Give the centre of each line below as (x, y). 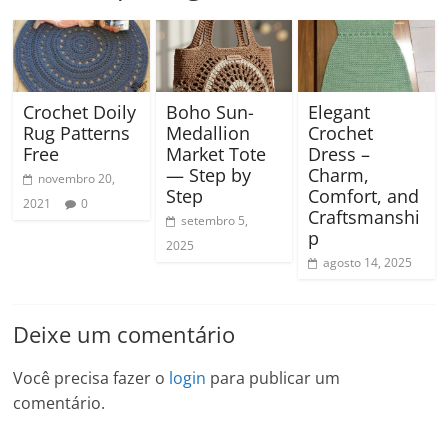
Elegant (338, 111)
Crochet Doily (80, 111)
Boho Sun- (209, 111)
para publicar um (273, 377)
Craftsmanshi (363, 216)
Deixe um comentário (124, 333)
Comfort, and (363, 195)
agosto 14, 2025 (367, 262)
